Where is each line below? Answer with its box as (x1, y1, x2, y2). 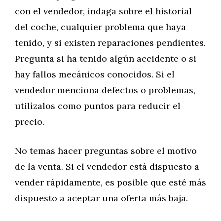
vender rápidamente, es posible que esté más (15, 177, 206, 188)
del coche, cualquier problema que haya (15, 21, 186, 33)
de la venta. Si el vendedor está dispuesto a (15, 161, 199, 172)
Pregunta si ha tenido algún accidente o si (15, 53, 196, 64)
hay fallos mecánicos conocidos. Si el (15, 69, 175, 80)
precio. (15, 116, 44, 127)
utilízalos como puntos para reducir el (15, 100, 181, 111)
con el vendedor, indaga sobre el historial (15, 5, 192, 17)
